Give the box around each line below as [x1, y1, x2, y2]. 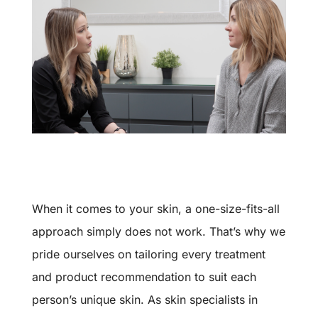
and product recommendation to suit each [31, 269, 256, 284]
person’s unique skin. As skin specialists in [31, 292, 258, 307]
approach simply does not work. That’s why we [31, 224, 285, 238]
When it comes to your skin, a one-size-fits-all [31, 201, 280, 216]
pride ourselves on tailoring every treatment [31, 246, 265, 261]
